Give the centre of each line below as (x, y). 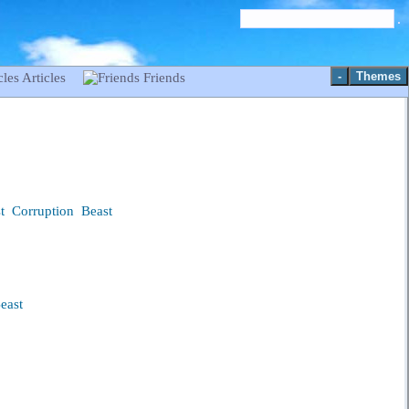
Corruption (42, 211)
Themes (378, 76)
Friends (163, 78)
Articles (45, 78)
